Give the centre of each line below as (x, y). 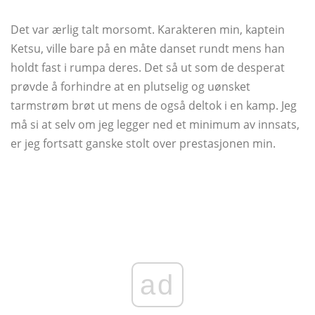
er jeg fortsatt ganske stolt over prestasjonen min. (143, 143)
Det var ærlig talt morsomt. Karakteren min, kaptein (148, 29)
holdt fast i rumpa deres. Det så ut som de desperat (148, 67)
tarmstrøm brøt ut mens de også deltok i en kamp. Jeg (154, 105)
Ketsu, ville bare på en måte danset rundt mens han (148, 48)
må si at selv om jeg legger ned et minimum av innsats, (155, 124)
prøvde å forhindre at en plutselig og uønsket (130, 86)
